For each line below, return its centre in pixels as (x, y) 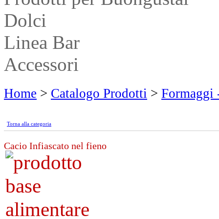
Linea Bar (42, 42)
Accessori (41, 64)
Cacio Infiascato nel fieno (55, 146)
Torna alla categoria (29, 124)
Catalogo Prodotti (99, 93)
